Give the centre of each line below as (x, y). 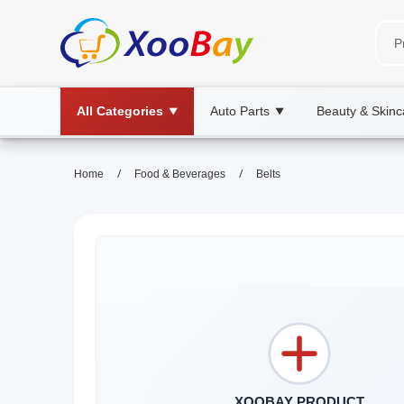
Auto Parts (240, 111)
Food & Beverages (180, 174)
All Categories (120, 111)
